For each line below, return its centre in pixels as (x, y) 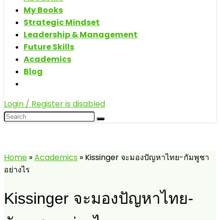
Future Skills (49, 47)
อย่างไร (17, 170)
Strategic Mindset (62, 22)
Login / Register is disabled (55, 104)
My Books (43, 10)
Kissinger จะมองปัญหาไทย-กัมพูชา (147, 157)
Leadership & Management (81, 35)
